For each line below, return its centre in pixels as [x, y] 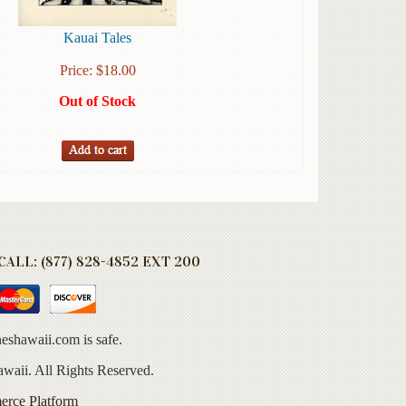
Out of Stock [97, 101]
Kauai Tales [97, 38]
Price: [77, 71]
